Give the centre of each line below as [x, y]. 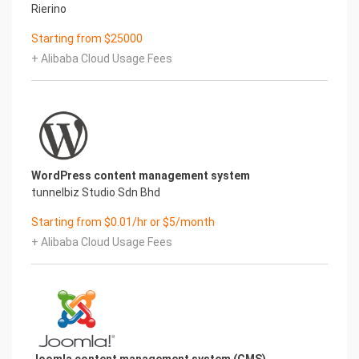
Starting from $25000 [87, 38]
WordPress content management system [141, 175]
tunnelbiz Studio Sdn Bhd [96, 192]
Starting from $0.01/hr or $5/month [123, 222]
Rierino [49, 9]
